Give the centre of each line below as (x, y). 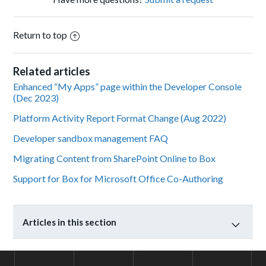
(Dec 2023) (36, 98)
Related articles (52, 72)
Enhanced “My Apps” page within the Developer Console (128, 87)
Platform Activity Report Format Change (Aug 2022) (120, 118)
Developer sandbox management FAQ (91, 138)
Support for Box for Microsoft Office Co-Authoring (118, 179)
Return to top (40, 35)
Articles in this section (70, 222)
